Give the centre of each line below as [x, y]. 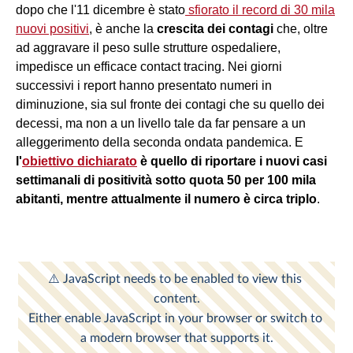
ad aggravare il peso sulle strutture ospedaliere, [148, 47]
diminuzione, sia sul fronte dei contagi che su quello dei [170, 104]
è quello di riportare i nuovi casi [232, 161]
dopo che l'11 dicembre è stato [100, 9]
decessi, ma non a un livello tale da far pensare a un [161, 123]
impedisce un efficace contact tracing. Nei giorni [149, 66]
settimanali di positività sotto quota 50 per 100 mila [166, 180]
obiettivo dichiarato [80, 161]
